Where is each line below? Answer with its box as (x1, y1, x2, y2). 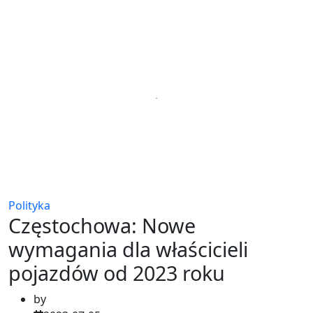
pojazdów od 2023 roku (8, 259, 225, 286)
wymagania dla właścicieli (8, 235, 248, 263)
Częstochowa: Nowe (8, 211, 196, 239)
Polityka (8, 197, 50, 213)
